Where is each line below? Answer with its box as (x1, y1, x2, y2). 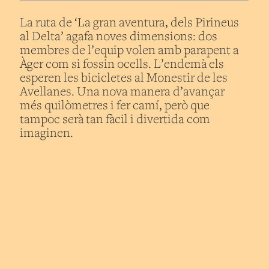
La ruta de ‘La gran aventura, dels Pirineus (20, 16, 240, 30)
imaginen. (20, 127, 74, 141)
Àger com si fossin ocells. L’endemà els (20, 58, 225, 71)
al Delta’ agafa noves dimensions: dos (20, 30, 218, 44)
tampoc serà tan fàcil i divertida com (20, 113, 211, 127)
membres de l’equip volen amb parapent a (20, 44, 240, 58)
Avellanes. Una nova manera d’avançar (20, 85, 225, 99)
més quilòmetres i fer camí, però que (20, 99, 210, 113)
